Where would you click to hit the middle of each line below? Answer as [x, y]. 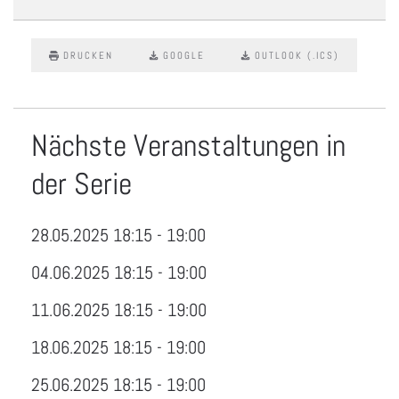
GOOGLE [184, 55]
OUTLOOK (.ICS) [297, 55]
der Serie [81, 184]
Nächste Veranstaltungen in [188, 146]
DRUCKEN [88, 55]
